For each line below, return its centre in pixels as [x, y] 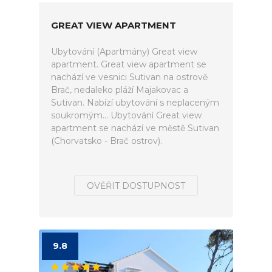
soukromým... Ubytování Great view [126, 115]
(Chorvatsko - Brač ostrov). [107, 141]
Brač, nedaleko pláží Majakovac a [120, 90]
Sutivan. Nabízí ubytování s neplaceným [135, 103]
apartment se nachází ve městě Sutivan [135, 128]
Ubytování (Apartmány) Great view [124, 52]
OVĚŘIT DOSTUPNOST [136, 186]
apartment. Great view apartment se [129, 64]
